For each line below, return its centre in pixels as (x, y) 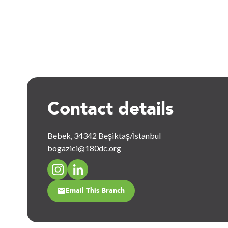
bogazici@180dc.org (84, 148)
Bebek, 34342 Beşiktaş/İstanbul (104, 136)
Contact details (111, 108)
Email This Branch (95, 191)
